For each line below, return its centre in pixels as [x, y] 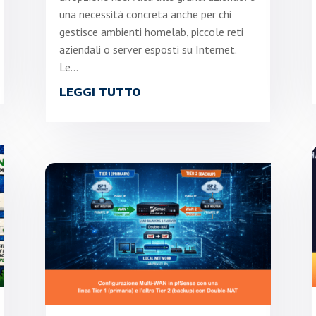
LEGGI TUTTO [100, 93]
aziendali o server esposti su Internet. [147, 50]
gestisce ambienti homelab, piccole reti [151, 32]
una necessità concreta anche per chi [145, 14]
